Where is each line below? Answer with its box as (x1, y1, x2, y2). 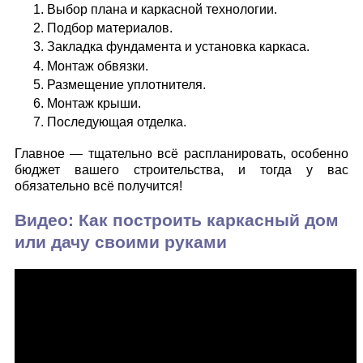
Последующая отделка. (47, 115, 186, 130)
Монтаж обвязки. (47, 58, 148, 73)
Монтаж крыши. (47, 96, 141, 110)
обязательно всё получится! (15, 179, 182, 194)
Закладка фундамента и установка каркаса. (47, 40, 310, 54)
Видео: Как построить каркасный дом (15, 211, 339, 231)
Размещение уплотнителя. (47, 77, 206, 92)
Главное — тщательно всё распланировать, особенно (15, 147, 348, 161)
